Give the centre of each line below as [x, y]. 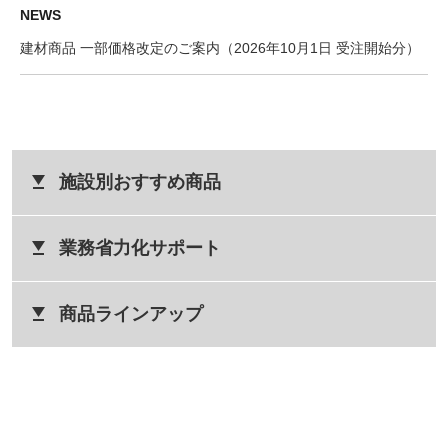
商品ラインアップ [130, 313]
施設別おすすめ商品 [139, 181]
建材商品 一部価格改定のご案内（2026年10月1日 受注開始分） [220, 47]
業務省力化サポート [139, 247]
